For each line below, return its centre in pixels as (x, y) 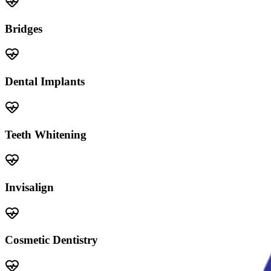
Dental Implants (45, 82)
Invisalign (29, 187)
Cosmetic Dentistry (51, 240)
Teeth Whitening (46, 134)
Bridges (24, 28)
